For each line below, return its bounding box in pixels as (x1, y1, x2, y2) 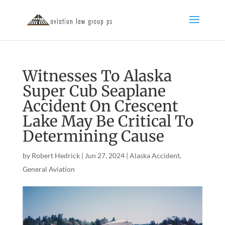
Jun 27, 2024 (84, 151, 125, 160)
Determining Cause (22, 127, 164, 146)
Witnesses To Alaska (22, 66, 172, 85)
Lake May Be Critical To (22, 111, 194, 131)
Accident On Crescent (22, 96, 178, 116)
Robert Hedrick (31, 151, 80, 160)
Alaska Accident (129, 151, 180, 160)
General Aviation (22, 165, 75, 173)
